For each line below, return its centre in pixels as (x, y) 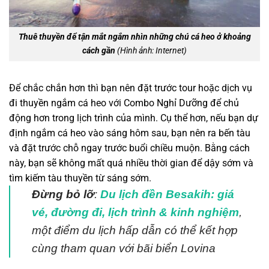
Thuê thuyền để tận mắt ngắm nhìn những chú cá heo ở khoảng (134, 37)
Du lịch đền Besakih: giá (167, 195)
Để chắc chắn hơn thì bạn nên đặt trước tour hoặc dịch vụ (131, 88)
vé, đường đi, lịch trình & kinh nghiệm (135, 213)
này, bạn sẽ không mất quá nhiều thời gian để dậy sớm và (131, 163)
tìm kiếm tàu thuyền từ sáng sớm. (80, 178)
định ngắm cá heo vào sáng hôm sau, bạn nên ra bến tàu (130, 133)
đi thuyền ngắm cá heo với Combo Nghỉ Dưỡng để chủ (124, 103)
